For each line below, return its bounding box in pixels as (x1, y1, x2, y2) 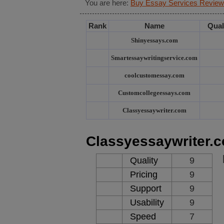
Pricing (130, 169, 157, 179)
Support (130, 183, 161, 193)
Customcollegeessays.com (118, 89, 190, 96)
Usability (130, 197, 164, 207)
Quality (130, 155, 158, 165)
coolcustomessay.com (124, 71, 184, 79)
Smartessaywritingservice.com (111, 54, 197, 61)
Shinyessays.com (130, 36, 178, 44)
